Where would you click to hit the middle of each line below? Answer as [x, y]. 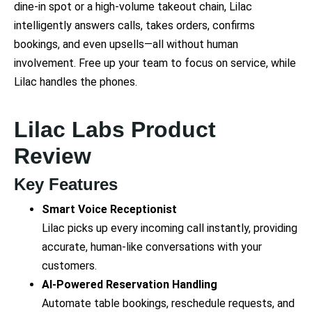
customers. [69, 265]
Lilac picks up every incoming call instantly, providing [170, 228]
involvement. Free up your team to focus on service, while [155, 63]
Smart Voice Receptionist [109, 209]
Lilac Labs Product [115, 129]
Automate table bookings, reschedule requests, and [168, 303]
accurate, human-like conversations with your [152, 247]
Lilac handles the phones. [76, 81]
